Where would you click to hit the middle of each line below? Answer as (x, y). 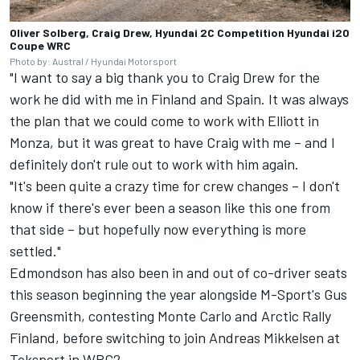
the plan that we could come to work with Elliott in (164, 120)
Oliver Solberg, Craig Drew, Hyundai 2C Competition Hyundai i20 (180, 32)
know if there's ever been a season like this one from (170, 207)
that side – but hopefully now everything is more (158, 229)
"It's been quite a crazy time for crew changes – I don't (175, 185)
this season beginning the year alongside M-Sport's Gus (178, 294)
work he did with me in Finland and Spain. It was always (179, 98)
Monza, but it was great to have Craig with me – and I (172, 142)
